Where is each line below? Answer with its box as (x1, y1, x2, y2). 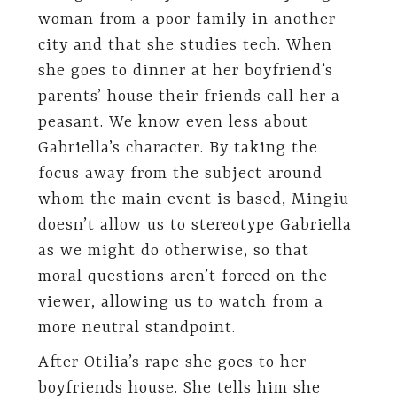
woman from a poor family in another (37, 10, 336, 29)
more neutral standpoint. (37, 318, 236, 338)
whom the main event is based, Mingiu (37, 190, 349, 209)
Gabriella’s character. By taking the (37, 138, 318, 158)
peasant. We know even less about (37, 113, 308, 132)
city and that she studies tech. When (37, 35, 332, 55)
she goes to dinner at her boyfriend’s (37, 61, 333, 81)
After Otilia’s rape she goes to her (37, 354, 307, 372)
